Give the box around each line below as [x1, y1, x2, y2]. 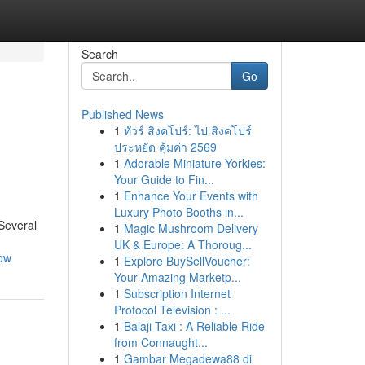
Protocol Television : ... [113, 301, 231, 318]
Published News [81, 106, 164, 122]
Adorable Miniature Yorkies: [123, 155, 266, 171]
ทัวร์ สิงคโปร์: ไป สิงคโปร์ [123, 122, 252, 139]
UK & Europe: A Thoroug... [113, 236, 252, 253]
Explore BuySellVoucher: [123, 253, 250, 269]
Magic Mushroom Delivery [123, 220, 258, 236]
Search [81, 46, 118, 62]
